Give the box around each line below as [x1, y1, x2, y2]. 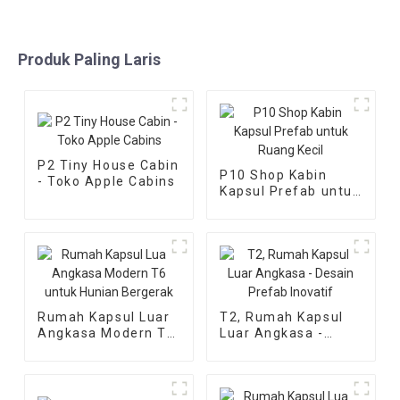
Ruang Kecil [219, 199, 300, 214]
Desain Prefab [219, 341, 318, 356]
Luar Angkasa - [219, 325, 324, 340]
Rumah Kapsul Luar [37, 309, 171, 324]
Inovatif [219, 357, 274, 372]
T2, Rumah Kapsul [219, 309, 344, 324]
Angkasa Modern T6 [37, 325, 176, 340]
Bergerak [37, 357, 101, 372]
